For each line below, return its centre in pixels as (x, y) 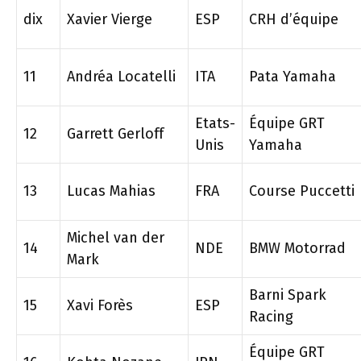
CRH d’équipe (294, 19)
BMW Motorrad (297, 248)
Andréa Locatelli (121, 77)
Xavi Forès (100, 305)
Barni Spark (288, 295)
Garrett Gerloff (115, 134)
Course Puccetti (302, 191)
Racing (271, 317)
